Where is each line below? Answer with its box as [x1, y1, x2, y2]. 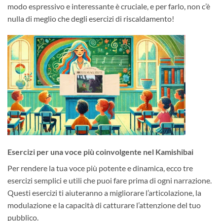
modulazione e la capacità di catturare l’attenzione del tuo [7, 200, 201, 210]
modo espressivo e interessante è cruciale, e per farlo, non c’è [7, 1, 210, 11]
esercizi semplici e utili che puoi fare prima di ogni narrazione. [7, 176, 212, 185]
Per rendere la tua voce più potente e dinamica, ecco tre [7, 163, 193, 173]
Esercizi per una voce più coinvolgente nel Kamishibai [7, 147, 193, 157]
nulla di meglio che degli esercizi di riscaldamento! [7, 14, 174, 24]
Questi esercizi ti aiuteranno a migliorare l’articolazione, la [7, 188, 201, 198]
